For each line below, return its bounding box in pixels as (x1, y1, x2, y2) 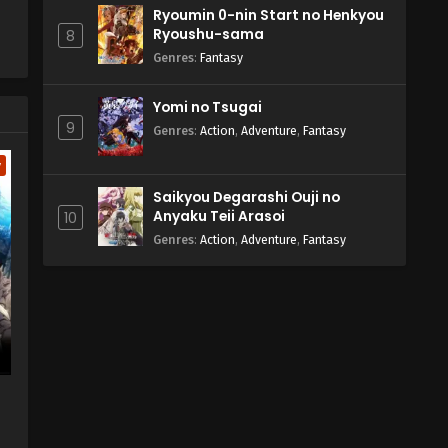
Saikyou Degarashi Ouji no (153, 188, 340, 207)
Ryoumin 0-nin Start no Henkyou (153, 6, 384, 25)
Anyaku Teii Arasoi (153, 207, 285, 226)
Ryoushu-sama (153, 25, 264, 44)
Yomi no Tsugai (153, 98, 262, 117)
